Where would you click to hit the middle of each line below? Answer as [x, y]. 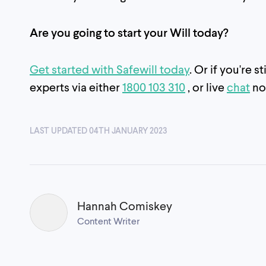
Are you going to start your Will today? [129, 32]
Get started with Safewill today [110, 69]
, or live [206, 86]
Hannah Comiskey [125, 205]
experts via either [76, 86]
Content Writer [108, 220]
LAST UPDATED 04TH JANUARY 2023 [99, 130]
